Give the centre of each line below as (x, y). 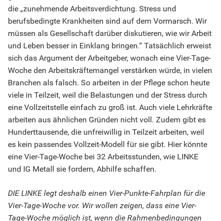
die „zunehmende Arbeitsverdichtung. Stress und (92, 9)
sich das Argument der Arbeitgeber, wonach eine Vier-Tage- (109, 58)
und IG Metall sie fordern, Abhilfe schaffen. (82, 169)
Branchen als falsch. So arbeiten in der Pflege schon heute (109, 83)
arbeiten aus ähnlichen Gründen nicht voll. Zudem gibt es (107, 120)
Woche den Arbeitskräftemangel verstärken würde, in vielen (110, 71)
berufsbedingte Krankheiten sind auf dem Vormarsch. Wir (107, 21)
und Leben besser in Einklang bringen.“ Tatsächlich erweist (110, 46)
